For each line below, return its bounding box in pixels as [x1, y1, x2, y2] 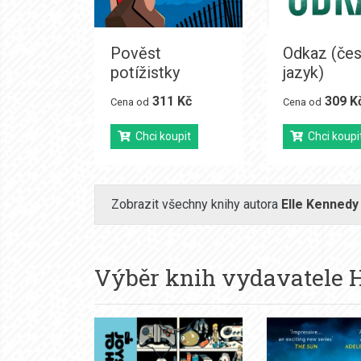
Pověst [110, 43, 161, 63]
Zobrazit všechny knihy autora [111, 196, 281, 212]
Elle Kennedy [281, 196, 359, 212]
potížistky [110, 62, 180, 82]
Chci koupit [131, 129, 191, 143]
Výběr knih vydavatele [94, 262, 349, 293]
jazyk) [282, 62, 324, 82]
